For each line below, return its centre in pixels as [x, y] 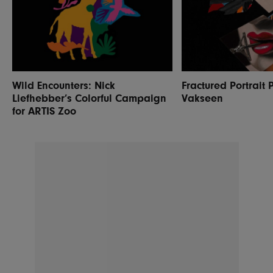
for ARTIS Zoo [44, 111]
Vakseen [203, 98]
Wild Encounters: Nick [64, 85]
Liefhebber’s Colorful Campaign [89, 98]
